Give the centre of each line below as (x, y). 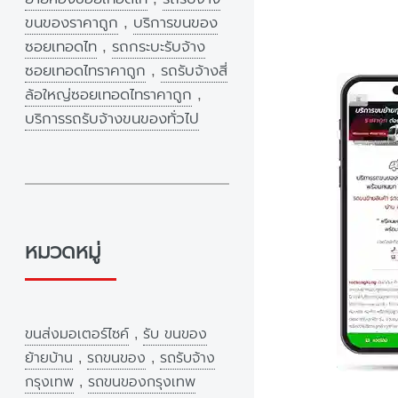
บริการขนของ (175, 23)
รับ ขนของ (175, 334)
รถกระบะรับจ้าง (159, 47)
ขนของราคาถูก (72, 23)
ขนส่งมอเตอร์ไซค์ (77, 334)
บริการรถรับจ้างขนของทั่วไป (112, 119)
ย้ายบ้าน (49, 358)
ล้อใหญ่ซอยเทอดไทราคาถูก (108, 95)
